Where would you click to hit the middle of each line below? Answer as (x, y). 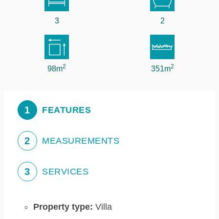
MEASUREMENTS (81, 141)
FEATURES (66, 110)
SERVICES (65, 172)
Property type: (63, 207)
